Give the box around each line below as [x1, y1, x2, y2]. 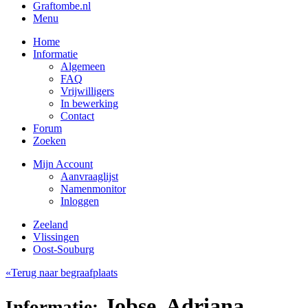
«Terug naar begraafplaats [5, 266, 118, 278]
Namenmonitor [60, 182, 126, 195]
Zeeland [33, 218, 68, 230]
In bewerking [60, 97, 118, 109]
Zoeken [33, 134, 66, 146]
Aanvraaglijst [60, 170, 118, 182]
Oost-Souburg [33, 243, 94, 255]
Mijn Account [33, 157, 93, 170]
